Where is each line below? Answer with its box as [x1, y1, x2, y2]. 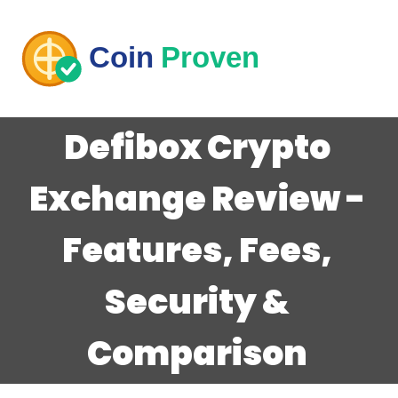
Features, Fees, [61, 226, 332, 274]
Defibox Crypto [63, 123, 330, 171]
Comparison [86, 329, 307, 377]
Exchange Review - [28, 174, 365, 222]
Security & [104, 277, 290, 325]
